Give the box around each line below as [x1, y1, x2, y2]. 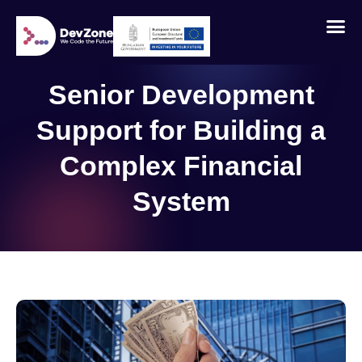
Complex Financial [60, 149, 302, 181]
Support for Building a [36, 114, 326, 145]
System [132, 185, 230, 217]
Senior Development [48, 78, 314, 110]
